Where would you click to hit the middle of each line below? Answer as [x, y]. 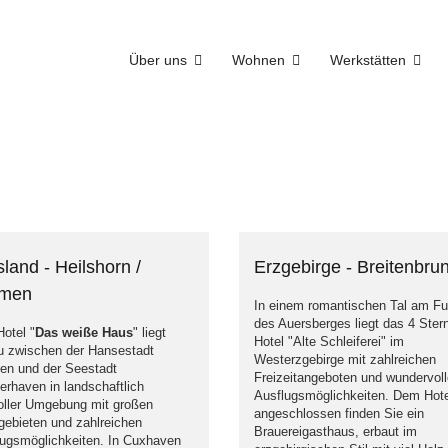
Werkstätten [368, 59]
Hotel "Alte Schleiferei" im [329, 341]
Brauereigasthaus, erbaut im [335, 431]
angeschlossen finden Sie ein [339, 413]
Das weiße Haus [84, 332]
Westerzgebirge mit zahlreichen [345, 359]
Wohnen [258, 59]
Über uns [158, 59]
